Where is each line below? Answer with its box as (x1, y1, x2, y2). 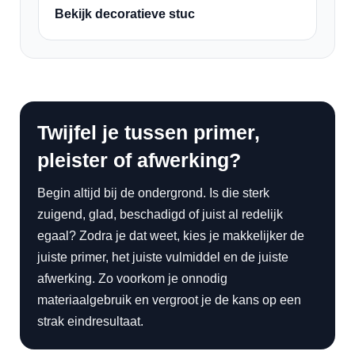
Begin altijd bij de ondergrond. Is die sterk (37, 186, 269, 200)
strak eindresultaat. (37, 315, 143, 328)
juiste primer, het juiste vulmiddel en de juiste (37, 250, 288, 264)
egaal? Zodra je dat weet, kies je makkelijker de (37, 229, 304, 242)
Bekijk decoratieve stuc (55, 7, 195, 21)
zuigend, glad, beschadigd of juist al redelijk (37, 208, 283, 221)
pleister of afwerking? (37, 149, 241, 171)
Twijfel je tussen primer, (37, 121, 260, 143)
